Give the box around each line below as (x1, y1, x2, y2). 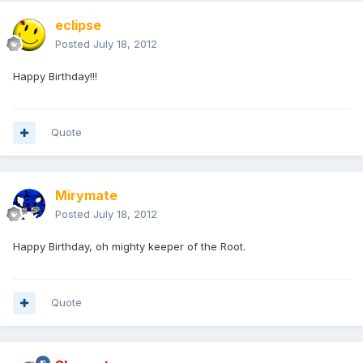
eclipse (55, 17, 101, 34)
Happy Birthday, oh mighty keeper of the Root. (13, 240, 246, 254)
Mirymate (55, 187, 117, 204)
